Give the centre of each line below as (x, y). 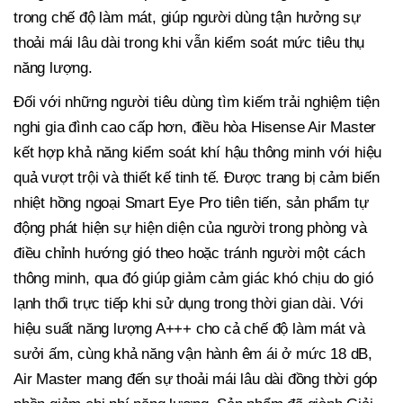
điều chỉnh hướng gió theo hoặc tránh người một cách (189, 254)
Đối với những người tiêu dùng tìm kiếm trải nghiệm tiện (197, 103)
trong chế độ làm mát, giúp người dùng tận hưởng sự (187, 18)
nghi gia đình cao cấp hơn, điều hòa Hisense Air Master (195, 128)
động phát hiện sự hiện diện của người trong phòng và (190, 228)
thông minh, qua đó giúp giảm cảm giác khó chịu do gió (193, 279)
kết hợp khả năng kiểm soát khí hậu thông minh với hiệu (198, 153)
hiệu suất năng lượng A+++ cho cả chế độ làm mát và (189, 329)
